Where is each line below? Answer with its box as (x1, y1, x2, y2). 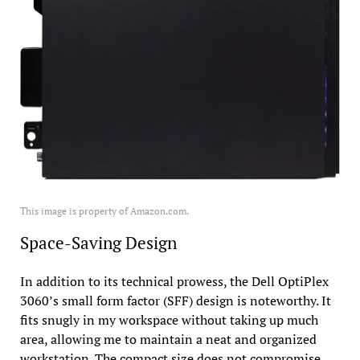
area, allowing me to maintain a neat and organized (19, 330, 317, 349)
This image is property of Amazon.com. (19, 205, 189, 218)
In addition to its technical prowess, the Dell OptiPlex (19, 272, 329, 291)
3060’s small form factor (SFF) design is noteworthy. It (19, 292, 331, 310)
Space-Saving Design (19, 231, 177, 255)
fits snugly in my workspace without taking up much (19, 311, 318, 329)
